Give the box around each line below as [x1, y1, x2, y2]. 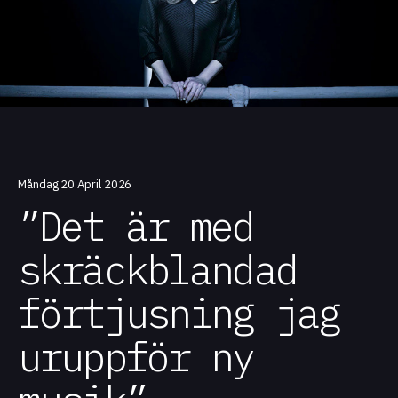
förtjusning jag [18, 286, 340, 338]
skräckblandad [18, 243, 297, 295]
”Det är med [18, 199, 254, 251]
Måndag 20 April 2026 [18, 176, 132, 192]
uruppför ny [18, 330, 254, 382]
